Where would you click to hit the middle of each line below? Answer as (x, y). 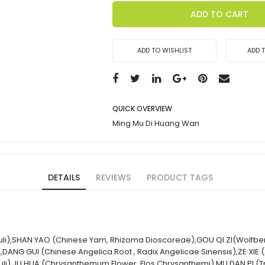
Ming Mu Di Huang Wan (156, 123)
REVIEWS (113, 177)
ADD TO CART (219, 14)
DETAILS (64, 177)
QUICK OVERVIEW (142, 108)
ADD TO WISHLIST (164, 50)
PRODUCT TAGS (180, 177)
